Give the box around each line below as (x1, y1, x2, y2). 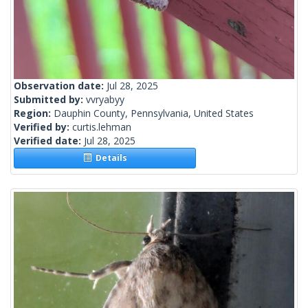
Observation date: (14, 79, 107, 93)
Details (91, 152, 127, 164)
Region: (14, 107, 54, 120)
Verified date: (14, 134, 84, 148)
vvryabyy (86, 93, 124, 107)
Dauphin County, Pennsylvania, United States (54, 107, 254, 120)
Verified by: (14, 120, 72, 134)
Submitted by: (14, 93, 86, 107)
